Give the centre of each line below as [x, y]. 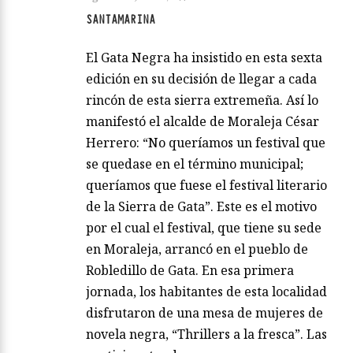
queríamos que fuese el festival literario [206, 186]
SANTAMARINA [121, 20]
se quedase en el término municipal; [195, 164]
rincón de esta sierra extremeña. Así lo [202, 100]
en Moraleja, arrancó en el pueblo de [197, 249]
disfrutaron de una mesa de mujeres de [204, 313]
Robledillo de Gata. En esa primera [190, 271]
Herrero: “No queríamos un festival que [206, 143]
